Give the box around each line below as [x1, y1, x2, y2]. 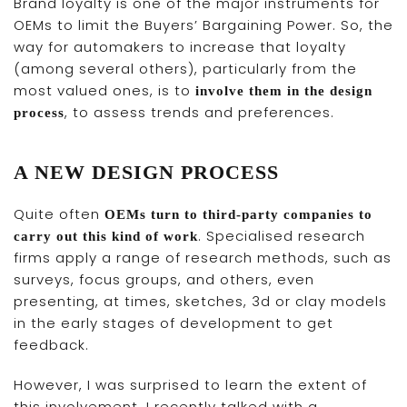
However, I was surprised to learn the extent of [14, 374, 367, 394]
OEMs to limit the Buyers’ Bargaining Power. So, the [14, 15, 393, 35]
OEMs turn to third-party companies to [104, 206, 372, 222]
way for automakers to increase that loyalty [14, 36, 346, 56]
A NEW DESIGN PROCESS [14, 160, 279, 184]
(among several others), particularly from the [14, 58, 357, 78]
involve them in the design [195, 83, 372, 98]
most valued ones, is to [14, 80, 195, 100]
